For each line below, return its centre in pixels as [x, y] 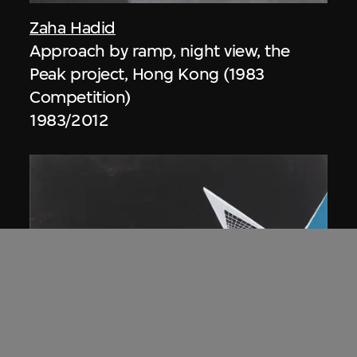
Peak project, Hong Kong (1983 [147, 74]
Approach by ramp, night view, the [160, 51]
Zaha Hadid [73, 27]
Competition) [80, 97]
